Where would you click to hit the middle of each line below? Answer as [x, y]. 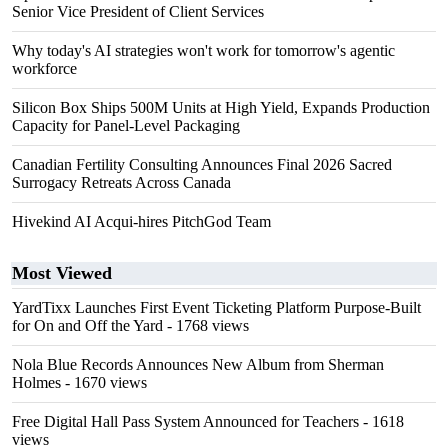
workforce [44, 68]
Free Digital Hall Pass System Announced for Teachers [185, 421]
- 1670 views [104, 382]
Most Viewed [62, 273]
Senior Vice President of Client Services [138, 11]
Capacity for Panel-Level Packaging [126, 125]
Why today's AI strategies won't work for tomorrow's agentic [203, 50]
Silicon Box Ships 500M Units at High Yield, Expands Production [221, 107]
